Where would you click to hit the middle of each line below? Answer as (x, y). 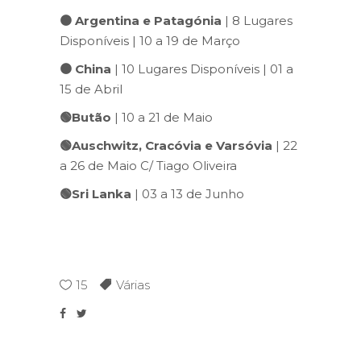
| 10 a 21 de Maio (162, 117)
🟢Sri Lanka (95, 193)
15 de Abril (91, 89)
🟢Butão (85, 117)
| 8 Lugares (257, 20)
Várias (133, 284)
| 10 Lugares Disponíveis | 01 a (202, 68)
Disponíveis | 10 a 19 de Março (150, 40)
